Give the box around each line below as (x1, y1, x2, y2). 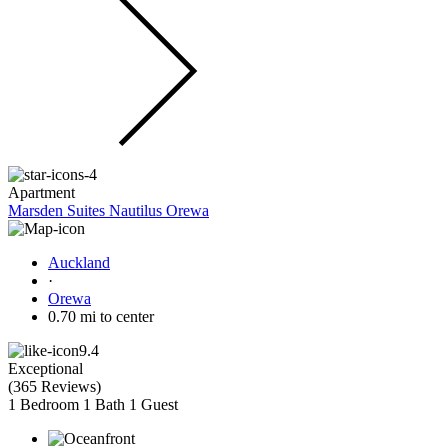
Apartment (8, 183, 75, 201)
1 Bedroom (8, 395, 79, 413)
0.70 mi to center (48, 307, 154, 325)
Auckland (48, 253, 110, 271)
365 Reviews (13, 377, 96, 395)
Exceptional (8, 359, 83, 377)
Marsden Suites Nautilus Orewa (8, 201, 209, 219)
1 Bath (83, 395, 125, 413)
